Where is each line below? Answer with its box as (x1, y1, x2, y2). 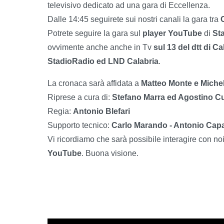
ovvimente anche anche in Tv (47, 42, 153, 51)
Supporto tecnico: (47, 120, 111, 129)
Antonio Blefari (73, 106, 130, 115)
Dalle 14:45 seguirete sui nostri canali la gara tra (47, 14, 218, 23)
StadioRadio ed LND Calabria (47, 56, 158, 65)
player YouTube (142, 28, 202, 37)
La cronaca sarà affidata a (47, 78, 141, 87)
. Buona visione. (81, 148, 138, 157)
